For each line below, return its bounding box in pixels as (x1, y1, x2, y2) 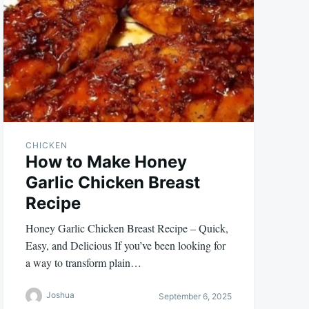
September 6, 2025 (158, 290, 232, 301)
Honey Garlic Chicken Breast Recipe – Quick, (26, 221, 229, 236)
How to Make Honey (26, 152, 188, 172)
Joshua (46, 290, 75, 301)
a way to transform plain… (26, 255, 142, 270)
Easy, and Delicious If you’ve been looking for (26, 238, 226, 253)
